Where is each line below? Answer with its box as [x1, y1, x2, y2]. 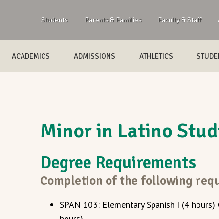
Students [41, 15, 68, 24]
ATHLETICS [139, 51, 173, 61]
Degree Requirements [40, 152, 197, 173]
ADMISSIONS [73, 51, 115, 61]
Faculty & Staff [157, 15, 201, 24]
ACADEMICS [12, 51, 50, 61]
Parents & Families [84, 15, 142, 24]
